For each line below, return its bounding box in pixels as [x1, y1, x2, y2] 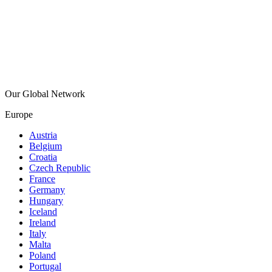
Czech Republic [29, 163, 90, 174]
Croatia [29, 152, 57, 163]
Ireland [29, 217, 56, 228]
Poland [29, 250, 56, 261]
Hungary [29, 195, 63, 206]
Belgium [29, 141, 62, 152]
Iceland [29, 206, 57, 217]
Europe [5, 109, 33, 120]
